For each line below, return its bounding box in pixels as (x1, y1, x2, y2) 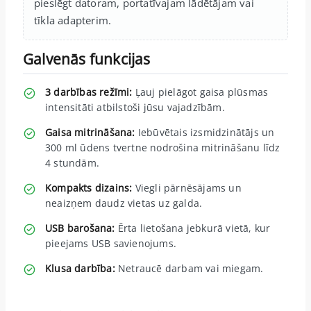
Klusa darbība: (45, 261, 115, 275)
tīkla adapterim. (34, 12, 112, 27)
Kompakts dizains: (45, 180, 133, 194)
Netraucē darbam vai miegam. (115, 261, 264, 275)
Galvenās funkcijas (23, 49, 151, 69)
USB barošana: (45, 221, 115, 235)
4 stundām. (45, 155, 99, 169)
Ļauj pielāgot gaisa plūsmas (132, 85, 269, 99)
